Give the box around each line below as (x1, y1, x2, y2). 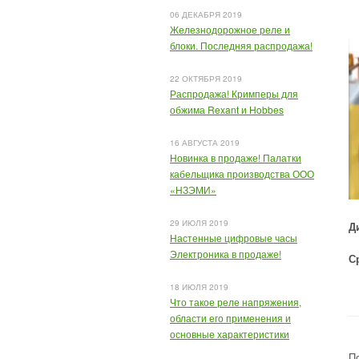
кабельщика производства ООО (170, 167, 314, 180)
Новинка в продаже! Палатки (170, 151, 301, 164)
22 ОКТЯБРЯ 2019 (170, 73, 242, 84)
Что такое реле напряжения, (170, 295, 301, 309)
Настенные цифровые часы (170, 231, 297, 244)
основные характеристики (170, 327, 289, 341)
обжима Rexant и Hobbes (170, 103, 284, 116)
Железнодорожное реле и (170, 22, 290, 36)
